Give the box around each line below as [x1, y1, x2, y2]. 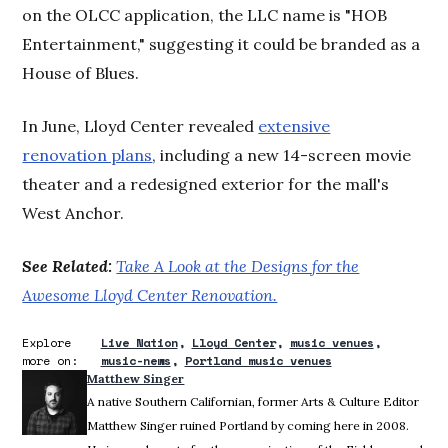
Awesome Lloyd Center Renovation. [22, 284, 278, 305]
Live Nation [100, 333, 178, 351]
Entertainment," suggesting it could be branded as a [22, 33, 421, 54]
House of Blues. [22, 62, 140, 83]
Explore [22, 333, 72, 351]
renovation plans [22, 144, 153, 165]
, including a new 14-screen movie [152, 144, 412, 165]
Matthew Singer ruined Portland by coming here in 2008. [87, 417, 410, 433]
